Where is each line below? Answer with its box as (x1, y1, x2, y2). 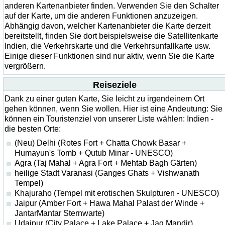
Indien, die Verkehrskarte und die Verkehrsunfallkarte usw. (5, 42, 210, 50)
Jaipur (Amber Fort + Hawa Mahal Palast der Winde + (15, 199, 204, 207)
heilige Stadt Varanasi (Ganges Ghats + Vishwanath (15, 169, 199, 177)
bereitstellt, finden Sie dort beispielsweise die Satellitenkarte (5, 32, 218, 40)
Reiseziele (92, 80, 137, 90)
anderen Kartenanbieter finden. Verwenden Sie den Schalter (5, 2, 219, 10)
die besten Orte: (5, 125, 61, 133)
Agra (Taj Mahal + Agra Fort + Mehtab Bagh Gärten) (15, 159, 197, 167)
